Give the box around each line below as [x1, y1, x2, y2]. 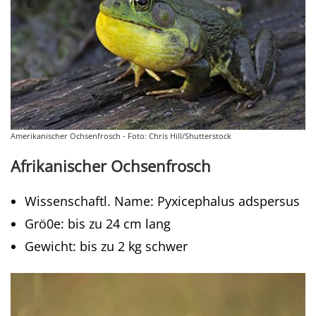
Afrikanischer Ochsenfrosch [11, 156, 211, 176]
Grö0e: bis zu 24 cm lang [25, 215, 171, 232]
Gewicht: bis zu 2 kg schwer [25, 238, 188, 255]
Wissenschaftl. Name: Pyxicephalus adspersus [25, 193, 300, 209]
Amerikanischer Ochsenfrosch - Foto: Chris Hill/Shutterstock [11, 130, 231, 141]
